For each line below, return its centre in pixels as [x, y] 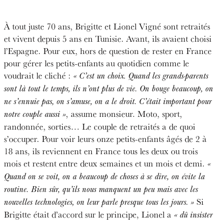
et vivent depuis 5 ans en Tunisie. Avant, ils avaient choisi [108, 38]
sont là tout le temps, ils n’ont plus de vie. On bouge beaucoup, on [109, 88]
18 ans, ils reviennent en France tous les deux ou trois [101, 151]
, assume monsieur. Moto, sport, [124, 113]
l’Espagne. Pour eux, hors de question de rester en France [108, 51]
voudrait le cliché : [39, 75]
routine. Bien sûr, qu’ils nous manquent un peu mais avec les [101, 189]
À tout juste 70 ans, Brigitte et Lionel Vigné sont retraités [107, 26]
